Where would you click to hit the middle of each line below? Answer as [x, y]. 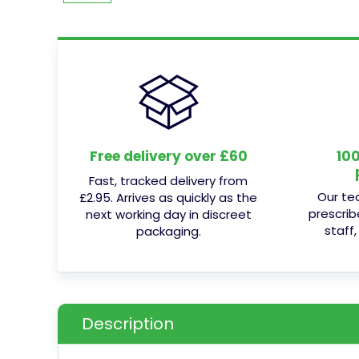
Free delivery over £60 [168, 156]
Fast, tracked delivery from [168, 180]
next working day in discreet [168, 214]
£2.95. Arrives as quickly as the [168, 197]
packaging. [168, 231]
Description [128, 323]
